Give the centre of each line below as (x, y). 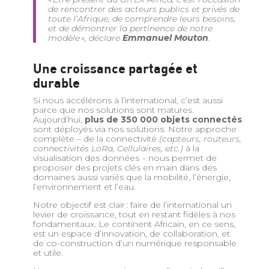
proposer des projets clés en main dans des (125, 168)
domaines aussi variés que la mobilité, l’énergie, (131, 177)
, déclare (103, 38)
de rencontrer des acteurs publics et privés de (144, 9)
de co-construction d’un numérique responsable (134, 243)
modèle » (66, 38)
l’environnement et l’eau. (84, 187)
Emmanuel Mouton (165, 38)
